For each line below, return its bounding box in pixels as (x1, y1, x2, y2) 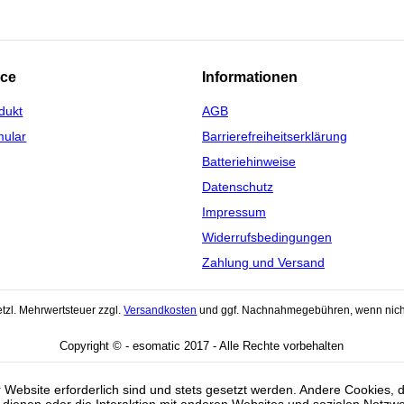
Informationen (201, 69, 298, 85)
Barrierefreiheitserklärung (201, 129, 347, 143)
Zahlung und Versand (201, 255, 325, 270)
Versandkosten (124, 304, 197, 317)
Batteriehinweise (201, 154, 296, 169)
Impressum (201, 205, 266, 219)
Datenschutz (201, 179, 273, 194)
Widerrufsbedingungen (201, 230, 332, 244)
